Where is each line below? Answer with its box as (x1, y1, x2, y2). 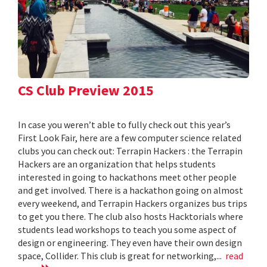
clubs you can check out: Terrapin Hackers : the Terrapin (18, 144, 243, 157)
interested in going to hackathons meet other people (18, 170, 237, 183)
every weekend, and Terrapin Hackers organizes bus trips (18, 197, 247, 209)
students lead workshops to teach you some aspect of (18, 223, 237, 235)
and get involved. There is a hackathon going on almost (18, 184, 243, 196)
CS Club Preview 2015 (18, 80, 154, 100)
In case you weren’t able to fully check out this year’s (18, 118, 231, 131)
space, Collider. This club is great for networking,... (18, 249, 225, 262)
